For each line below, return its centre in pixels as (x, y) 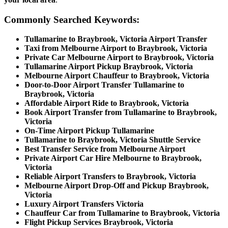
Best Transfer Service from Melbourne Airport (105, 149)
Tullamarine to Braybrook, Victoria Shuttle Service (112, 140)
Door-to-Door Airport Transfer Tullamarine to (104, 85)
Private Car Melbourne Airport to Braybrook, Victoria (119, 58)
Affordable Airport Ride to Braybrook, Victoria (107, 103)
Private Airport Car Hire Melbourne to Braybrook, (113, 158)
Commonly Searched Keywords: (72, 19)
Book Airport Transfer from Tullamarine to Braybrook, (121, 112)
